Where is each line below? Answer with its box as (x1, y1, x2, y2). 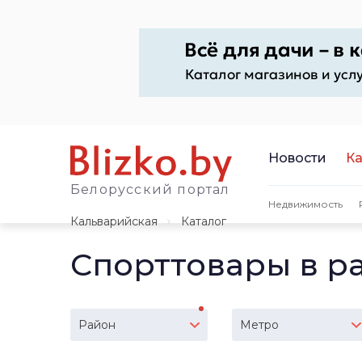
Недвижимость (268, 197, 343, 210)
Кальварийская (70, 214, 158, 229)
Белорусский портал (70, 182, 230, 197)
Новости (268, 149, 326, 166)
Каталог (181, 214, 226, 229)
